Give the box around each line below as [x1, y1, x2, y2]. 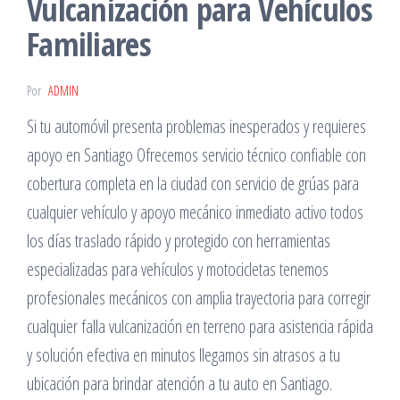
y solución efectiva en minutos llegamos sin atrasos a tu [27, 343, 340, 367]
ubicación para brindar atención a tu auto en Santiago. [27, 371, 332, 396]
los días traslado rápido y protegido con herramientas [27, 229, 330, 253]
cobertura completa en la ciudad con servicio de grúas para [27, 171, 359, 196]
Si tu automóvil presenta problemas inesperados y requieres [27, 114, 366, 138]
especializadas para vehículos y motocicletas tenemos [27, 257, 329, 281]
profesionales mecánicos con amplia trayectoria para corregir [27, 286, 371, 310]
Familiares [27, 22, 151, 66]
